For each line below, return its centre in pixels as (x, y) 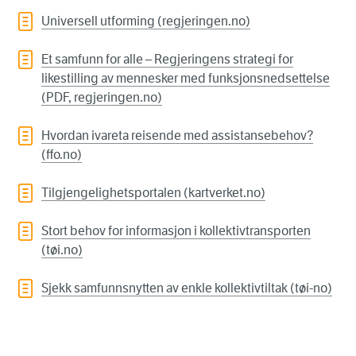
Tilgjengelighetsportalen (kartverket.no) (153, 193)
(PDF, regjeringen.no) (102, 98)
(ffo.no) (62, 155)
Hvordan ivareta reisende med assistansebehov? (177, 136)
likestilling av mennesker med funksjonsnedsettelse (186, 79)
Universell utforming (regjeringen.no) (146, 21)
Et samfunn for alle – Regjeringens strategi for (167, 60)
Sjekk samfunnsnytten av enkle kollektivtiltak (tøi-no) (187, 288)
